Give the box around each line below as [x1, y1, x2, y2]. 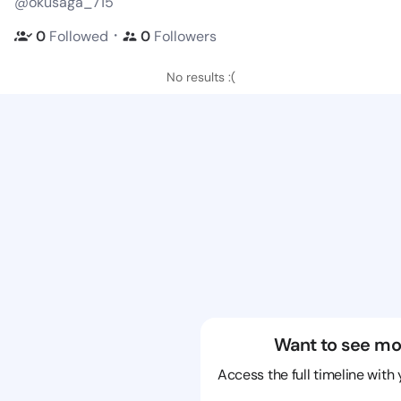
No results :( [166, 69, 235, 85]
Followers [154, 26, 217, 46]
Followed [49, 26, 108, 46]
